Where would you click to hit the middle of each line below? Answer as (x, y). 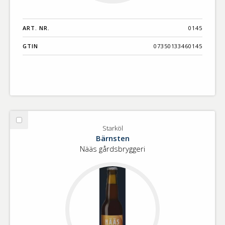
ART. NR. (36, 28)
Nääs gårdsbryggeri (113, 149)
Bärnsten (113, 138)
